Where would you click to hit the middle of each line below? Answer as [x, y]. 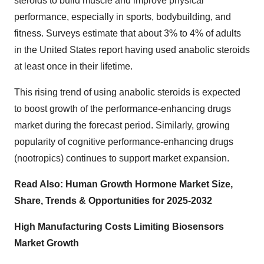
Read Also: [39, 184]
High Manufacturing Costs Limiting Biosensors [119, 227]
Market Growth [47, 243]
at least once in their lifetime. [73, 66]
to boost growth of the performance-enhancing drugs [123, 109]
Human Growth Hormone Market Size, [149, 184]
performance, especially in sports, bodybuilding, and [123, 17]
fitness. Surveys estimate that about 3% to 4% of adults [128, 33]
